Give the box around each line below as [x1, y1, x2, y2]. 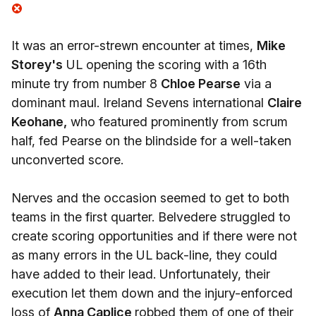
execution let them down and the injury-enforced [11, 286, 293, 300]
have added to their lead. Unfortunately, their [11, 267, 270, 281]
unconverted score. [11, 152, 123, 167]
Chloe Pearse [161, 76, 241, 91]
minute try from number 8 [11, 76, 161, 91]
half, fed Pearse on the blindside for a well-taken [11, 133, 291, 148]
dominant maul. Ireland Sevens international [11, 95, 267, 110]
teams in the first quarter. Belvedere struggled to [11, 209, 291, 224]
